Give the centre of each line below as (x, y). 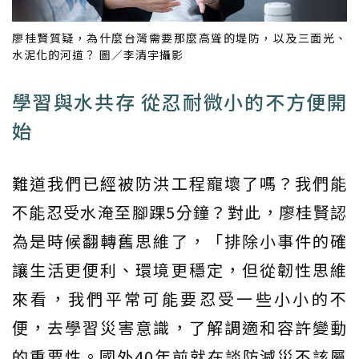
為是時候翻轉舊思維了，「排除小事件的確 (179, 240)
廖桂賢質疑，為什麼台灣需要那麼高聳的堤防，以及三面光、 (179, 37)
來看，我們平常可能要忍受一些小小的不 (179, 298)
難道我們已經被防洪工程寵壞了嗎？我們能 (179, 183)
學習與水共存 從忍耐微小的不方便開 (179, 101)
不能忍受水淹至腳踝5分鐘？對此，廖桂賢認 (179, 212)
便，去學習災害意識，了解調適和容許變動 (179, 327)
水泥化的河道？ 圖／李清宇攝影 (98, 54)
